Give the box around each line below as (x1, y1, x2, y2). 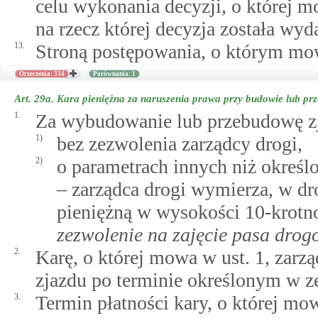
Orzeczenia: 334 (19, 70, 65, 77)
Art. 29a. (14, 93, 57, 104)
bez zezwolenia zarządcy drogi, (57, 133, 302, 155)
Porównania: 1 (93, 70, 136, 77)
